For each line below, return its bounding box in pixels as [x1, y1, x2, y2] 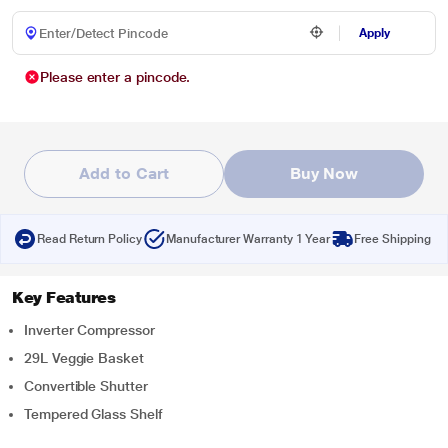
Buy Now [289, 164, 359, 183]
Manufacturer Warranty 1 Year [165, 232, 331, 246]
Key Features [12, 288, 116, 307]
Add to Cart [79, 164, 169, 183]
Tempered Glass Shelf [24, 406, 162, 422]
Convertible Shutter [24, 378, 148, 394]
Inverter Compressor [24, 322, 155, 338]
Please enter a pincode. [40, 69, 191, 85]
